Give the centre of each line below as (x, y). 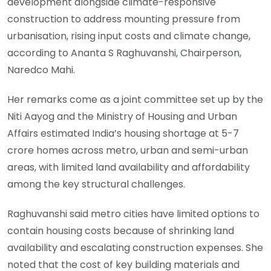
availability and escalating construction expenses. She (135, 247)
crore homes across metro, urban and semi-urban (128, 151)
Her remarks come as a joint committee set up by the (135, 100)
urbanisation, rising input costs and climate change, (129, 36)
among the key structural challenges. (96, 184)
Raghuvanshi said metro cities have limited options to (133, 214)
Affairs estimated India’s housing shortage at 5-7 (123, 134)
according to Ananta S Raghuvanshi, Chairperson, (124, 53)
